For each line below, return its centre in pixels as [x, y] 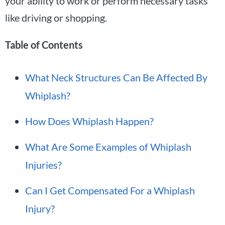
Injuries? [43, 164]
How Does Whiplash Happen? [89, 121]
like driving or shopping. [56, 17]
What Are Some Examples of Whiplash [108, 146]
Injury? [40, 208]
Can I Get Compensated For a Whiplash [110, 190]
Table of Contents [44, 44]
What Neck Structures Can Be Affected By [116, 77]
